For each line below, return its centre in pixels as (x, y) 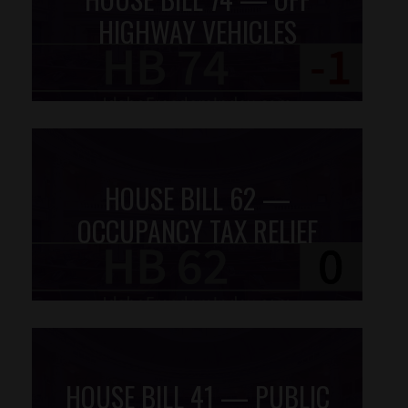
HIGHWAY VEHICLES (197, 31)
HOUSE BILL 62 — (197, 198)
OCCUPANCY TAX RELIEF (197, 230)
